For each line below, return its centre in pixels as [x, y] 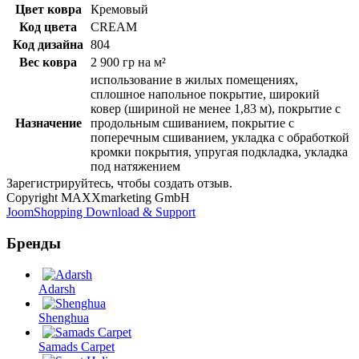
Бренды [34, 243]
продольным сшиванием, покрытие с [192, 123]
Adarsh [57, 288]
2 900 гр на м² [128, 63]
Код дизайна [48, 45]
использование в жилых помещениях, [194, 80]
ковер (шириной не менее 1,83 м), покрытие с [216, 109]
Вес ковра [48, 63]
